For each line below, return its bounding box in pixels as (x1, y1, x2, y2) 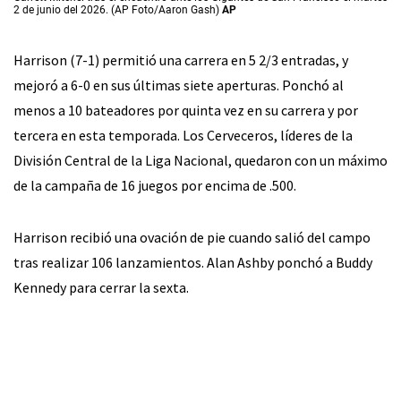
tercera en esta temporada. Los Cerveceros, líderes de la (13, 126, 353, 145)
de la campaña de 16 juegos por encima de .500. (13, 176, 296, 195)
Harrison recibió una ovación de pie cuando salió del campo (13, 228, 371, 247)
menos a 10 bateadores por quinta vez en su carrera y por (13, 101, 358, 120)
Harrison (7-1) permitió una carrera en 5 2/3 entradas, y (13, 51, 348, 70)
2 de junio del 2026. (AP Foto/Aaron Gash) (13, 4, 222, 17)
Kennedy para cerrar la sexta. (13, 278, 189, 297)
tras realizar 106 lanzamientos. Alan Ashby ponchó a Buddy (13, 253, 372, 272)
